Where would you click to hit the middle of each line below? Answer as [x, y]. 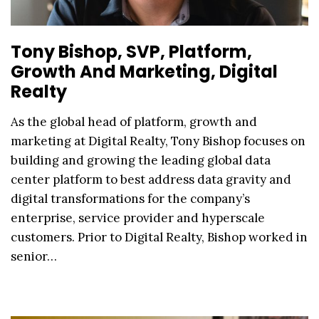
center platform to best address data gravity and [151, 179]
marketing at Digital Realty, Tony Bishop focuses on [158, 141]
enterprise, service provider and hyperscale [138, 218]
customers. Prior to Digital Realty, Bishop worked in [159, 237]
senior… [34, 256]
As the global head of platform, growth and [134, 121]
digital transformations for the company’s [130, 198]
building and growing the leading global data [141, 160]
